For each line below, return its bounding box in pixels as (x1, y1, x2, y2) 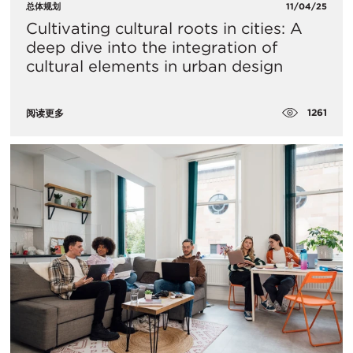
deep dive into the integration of (26, 37, 277, 57)
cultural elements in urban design (26, 56, 283, 76)
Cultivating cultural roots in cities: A (26, 18, 303, 38)
